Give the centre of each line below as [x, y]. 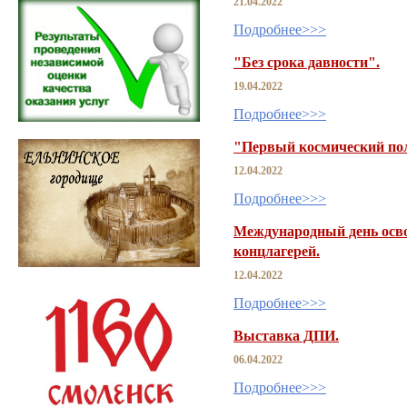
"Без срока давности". [307, 62]
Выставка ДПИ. [286, 335]
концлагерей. [277, 251]
